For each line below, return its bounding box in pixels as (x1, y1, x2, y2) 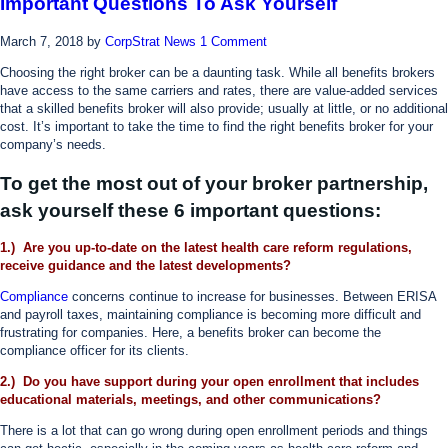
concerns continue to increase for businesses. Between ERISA (68, 289, 436, 305)
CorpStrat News (105, 33, 196, 49)
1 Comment (200, 33, 267, 49)
